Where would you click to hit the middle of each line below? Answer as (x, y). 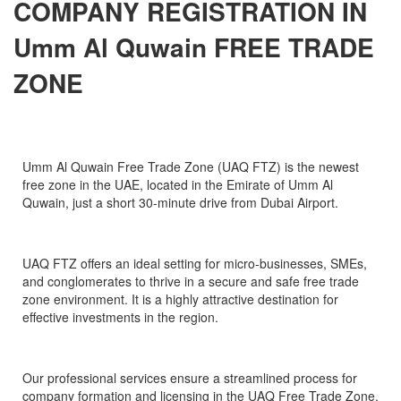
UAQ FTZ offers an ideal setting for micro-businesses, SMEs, (195, 263)
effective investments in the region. (120, 316)
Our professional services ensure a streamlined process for (190, 377)
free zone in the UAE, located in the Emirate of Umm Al (178, 184)
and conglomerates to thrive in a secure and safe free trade (191, 281)
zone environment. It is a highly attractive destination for (180, 299)
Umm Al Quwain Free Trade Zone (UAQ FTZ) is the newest (191, 166)
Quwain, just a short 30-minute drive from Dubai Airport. (180, 202)
